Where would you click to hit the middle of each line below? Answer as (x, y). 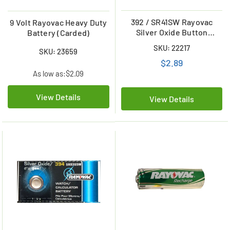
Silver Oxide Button (172, 32)
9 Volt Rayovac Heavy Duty (59, 23)
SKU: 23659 (59, 51)
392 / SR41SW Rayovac (172, 22)
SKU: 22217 (172, 48)
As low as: (50, 74)
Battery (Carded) (59, 33)
